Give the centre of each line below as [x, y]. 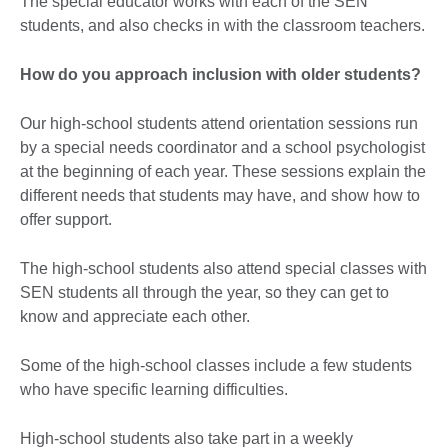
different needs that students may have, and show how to [220, 195]
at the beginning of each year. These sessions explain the [223, 171]
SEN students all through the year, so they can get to [204, 292]
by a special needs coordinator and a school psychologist [222, 147]
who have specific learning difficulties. [154, 389]
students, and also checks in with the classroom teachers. [222, 25]
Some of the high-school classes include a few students [216, 365]
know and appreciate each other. [135, 316]
